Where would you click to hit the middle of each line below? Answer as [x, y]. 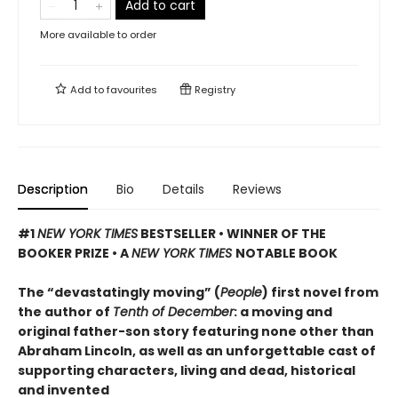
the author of [65, 312]
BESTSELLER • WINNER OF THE [232, 234]
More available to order [98, 35]
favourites [132, 90]
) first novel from [320, 293]
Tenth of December [173, 312]
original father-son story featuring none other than [196, 332]
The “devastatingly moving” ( [119, 293]
